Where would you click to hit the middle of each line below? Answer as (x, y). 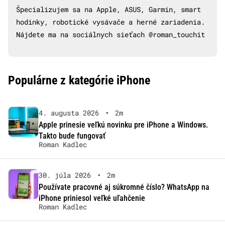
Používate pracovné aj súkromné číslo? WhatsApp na (124, 187)
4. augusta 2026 (69, 113)
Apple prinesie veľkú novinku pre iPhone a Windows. (123, 125)
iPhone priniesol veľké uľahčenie (92, 198)
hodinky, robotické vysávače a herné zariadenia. (110, 22)
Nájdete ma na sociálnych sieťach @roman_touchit (110, 35)
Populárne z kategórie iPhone (79, 81)
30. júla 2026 (65, 175)
